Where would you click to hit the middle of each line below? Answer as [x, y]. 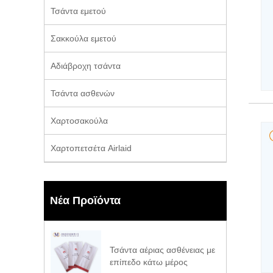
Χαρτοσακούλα [79, 121]
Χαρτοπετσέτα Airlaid [91, 148]
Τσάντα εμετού [78, 11]
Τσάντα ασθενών [83, 93]
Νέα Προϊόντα [85, 200]
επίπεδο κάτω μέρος [149, 262]
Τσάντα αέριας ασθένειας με [163, 250]
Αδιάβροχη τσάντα [86, 66]
